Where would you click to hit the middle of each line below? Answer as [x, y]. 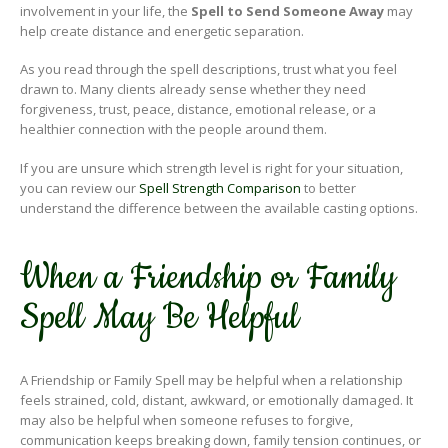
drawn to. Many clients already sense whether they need [193, 89]
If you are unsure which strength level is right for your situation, [211, 167]
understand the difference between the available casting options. [219, 207]
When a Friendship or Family [208, 277]
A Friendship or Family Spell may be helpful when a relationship [211, 379]
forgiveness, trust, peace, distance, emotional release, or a [198, 109]
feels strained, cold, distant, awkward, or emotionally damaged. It [216, 399]
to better [328, 187]
